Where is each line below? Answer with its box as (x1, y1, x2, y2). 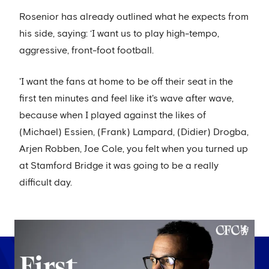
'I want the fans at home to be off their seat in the (19, 76, 233, 86)
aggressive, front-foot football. (19, 45, 154, 55)
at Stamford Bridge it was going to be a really (19, 160, 219, 171)
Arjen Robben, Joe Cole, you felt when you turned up (19, 144, 248, 154)
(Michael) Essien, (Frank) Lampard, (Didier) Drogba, (19, 127, 249, 137)
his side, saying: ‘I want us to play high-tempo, (19, 28, 219, 38)
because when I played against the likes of (19, 110, 206, 120)
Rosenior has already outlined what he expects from (19, 11, 249, 22)
